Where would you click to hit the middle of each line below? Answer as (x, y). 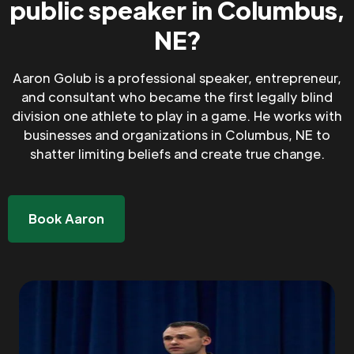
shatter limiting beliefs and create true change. (177, 154)
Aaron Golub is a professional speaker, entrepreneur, (177, 78)
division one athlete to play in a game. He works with (177, 116)
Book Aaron (66, 219)
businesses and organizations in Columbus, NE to (177, 135)
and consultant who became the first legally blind (177, 97)
